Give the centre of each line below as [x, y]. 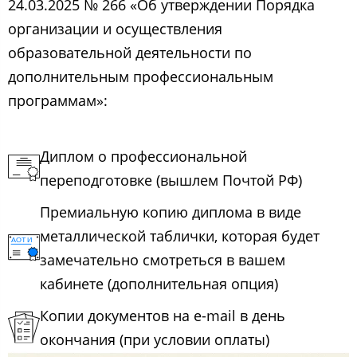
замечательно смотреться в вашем [163, 260]
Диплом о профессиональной [143, 157]
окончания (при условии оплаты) [155, 340]
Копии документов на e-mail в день [163, 316]
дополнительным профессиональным [141, 77]
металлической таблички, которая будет [180, 236]
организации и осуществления [115, 29]
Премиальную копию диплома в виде [171, 212]
